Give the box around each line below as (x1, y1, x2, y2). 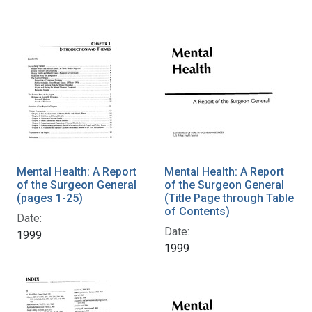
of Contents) (164, 204, 230, 218)
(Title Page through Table (164, 191, 294, 205)
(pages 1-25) (17, 191, 83, 205)
